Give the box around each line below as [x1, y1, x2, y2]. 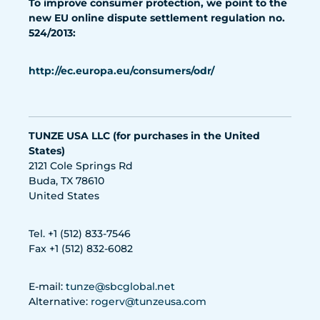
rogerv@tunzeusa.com [91, 295, 206, 308]
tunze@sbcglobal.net [66, 280, 175, 293]
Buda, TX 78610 [29, 174, 104, 187]
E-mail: [29, 280, 66, 293]
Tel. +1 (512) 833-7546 [29, 227, 131, 240]
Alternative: [29, 295, 91, 308]
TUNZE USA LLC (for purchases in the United [29, 129, 260, 142]
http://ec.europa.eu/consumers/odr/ [29, 64, 214, 77]
